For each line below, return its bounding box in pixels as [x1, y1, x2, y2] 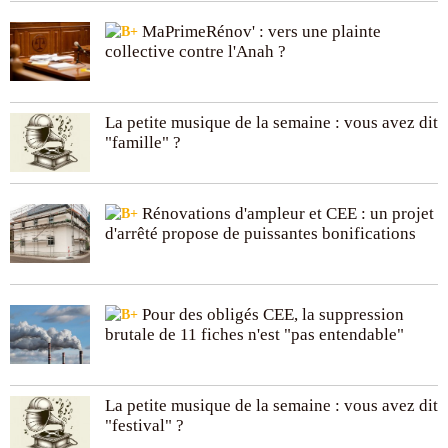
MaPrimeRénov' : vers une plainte [138, 21, 381, 41]
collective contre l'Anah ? [105, 41, 286, 61]
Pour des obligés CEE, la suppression [138, 304, 404, 324]
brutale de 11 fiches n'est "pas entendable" [105, 324, 404, 344]
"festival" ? [105, 415, 184, 435]
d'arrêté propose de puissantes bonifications [105, 223, 416, 243]
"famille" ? [105, 132, 181, 152]
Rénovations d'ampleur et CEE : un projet [138, 203, 434, 223]
